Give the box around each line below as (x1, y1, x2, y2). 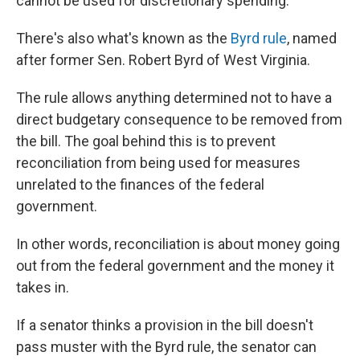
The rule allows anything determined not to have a (16, 89, 332, 106)
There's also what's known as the (16, 30, 231, 47)
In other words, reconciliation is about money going (16, 235, 340, 252)
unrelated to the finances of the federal (16, 176, 264, 193)
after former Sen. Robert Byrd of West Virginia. (16, 51, 310, 68)
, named (287, 30, 337, 47)
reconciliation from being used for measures (16, 154, 301, 171)
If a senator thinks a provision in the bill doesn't (16, 317, 313, 333)
